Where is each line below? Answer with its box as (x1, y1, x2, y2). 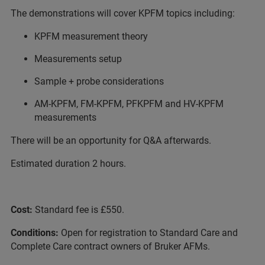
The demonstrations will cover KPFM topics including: (11, 7, 235, 19)
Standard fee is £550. (35, 203, 124, 215)
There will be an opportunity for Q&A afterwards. (11, 134, 211, 146)
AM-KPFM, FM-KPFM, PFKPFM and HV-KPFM (34, 98, 224, 109)
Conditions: (11, 227, 61, 238)
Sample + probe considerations (34, 75, 164, 87)
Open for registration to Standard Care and (61, 227, 238, 238)
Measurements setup (34, 53, 122, 64)
